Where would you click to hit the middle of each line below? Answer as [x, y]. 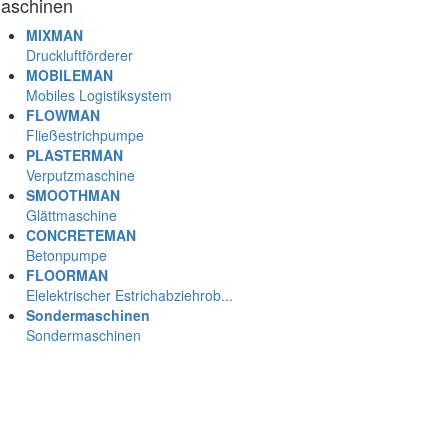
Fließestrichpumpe [85, 135]
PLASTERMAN [74, 155]
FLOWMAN [63, 115]
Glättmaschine [71, 215]
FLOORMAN [67, 275]
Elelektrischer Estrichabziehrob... [129, 295]
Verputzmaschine [80, 175]
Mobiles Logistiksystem [99, 95]
